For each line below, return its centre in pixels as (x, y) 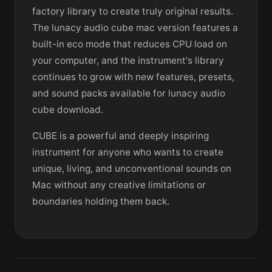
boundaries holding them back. (101, 202)
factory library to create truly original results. (133, 12)
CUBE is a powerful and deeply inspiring (121, 136)
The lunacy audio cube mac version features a (135, 28)
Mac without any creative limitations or (119, 185)
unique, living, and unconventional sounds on (132, 169)
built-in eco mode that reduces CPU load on (130, 44)
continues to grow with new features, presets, (133, 77)
